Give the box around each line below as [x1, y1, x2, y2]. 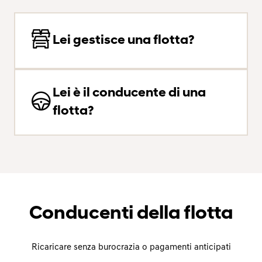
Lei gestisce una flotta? [53, 34, 194, 47]
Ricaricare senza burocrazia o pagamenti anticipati [31, 243, 231, 252]
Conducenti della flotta [29, 205, 233, 223]
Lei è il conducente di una [53, 87, 206, 100]
